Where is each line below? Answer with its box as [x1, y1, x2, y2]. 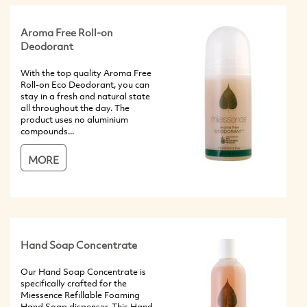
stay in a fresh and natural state [21, 89, 150, 102]
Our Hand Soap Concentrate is [21, 265, 146, 278]
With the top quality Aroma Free [21, 66, 151, 79]
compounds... [21, 124, 74, 137]
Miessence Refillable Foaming [21, 288, 140, 301]
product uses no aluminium [21, 112, 128, 125]
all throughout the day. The [21, 101, 130, 114]
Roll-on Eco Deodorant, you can [21, 77, 149, 90]
